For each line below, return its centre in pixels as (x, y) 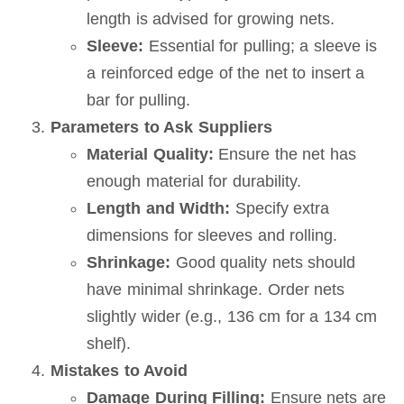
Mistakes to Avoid (119, 371)
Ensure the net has (285, 154)
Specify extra (280, 208)
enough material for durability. (194, 181)
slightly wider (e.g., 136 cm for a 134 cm (232, 317)
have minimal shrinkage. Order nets (216, 289)
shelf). (109, 344)
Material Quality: (150, 154)
